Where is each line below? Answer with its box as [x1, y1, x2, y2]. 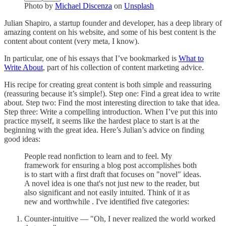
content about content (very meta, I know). [4, 37, 139, 46]
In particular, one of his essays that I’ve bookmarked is [4, 54, 179, 63]
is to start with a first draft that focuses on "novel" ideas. [24, 170, 201, 179]
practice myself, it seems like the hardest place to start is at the [4, 117, 199, 126]
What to [179, 54, 204, 63]
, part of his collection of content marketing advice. [43, 63, 204, 72]
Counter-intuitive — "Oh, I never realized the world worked [24, 214, 215, 223]
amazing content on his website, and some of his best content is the [4, 28, 216, 37]
